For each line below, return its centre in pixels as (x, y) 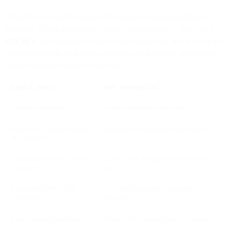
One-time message (37, 107)
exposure (24, 167)
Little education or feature (49, 158)
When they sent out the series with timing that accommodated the (108, 16)
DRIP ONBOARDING (130, 87)
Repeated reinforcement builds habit (154, 128)
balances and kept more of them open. (65, 65)
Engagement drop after (44, 188)
